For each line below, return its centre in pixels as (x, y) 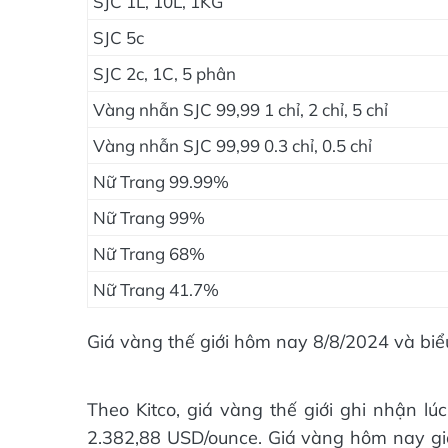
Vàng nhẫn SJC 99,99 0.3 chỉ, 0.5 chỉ (232, 145)
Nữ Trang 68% (149, 253)
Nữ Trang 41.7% (156, 289)
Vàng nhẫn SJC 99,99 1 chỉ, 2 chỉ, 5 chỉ (240, 109)
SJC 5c (118, 37)
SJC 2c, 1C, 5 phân (164, 73)
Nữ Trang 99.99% (161, 181)
